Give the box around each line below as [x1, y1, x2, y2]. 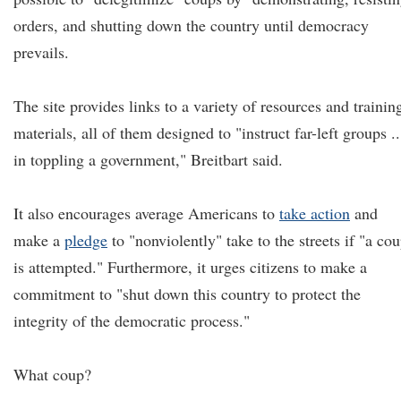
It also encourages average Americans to [13, 202, 279, 224]
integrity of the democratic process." [13, 310, 250, 331]
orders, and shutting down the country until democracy [13, 14, 369, 36]
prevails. [13, 41, 69, 63]
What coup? [13, 363, 91, 385]
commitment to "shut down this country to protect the [13, 283, 361, 304]
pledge [64, 229, 107, 251]
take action [279, 202, 350, 224]
